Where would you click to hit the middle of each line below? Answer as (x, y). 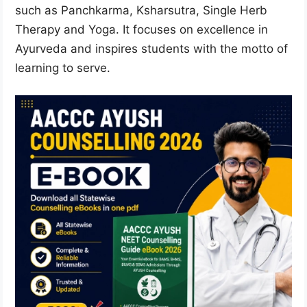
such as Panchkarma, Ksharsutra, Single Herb (141, 11)
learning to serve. (63, 68)
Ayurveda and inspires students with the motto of (151, 49)
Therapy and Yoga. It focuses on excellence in (142, 30)
